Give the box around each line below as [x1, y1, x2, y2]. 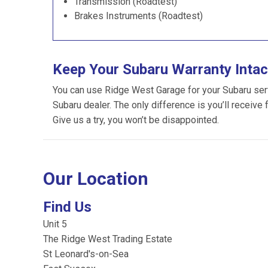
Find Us [43, 199, 92, 215]
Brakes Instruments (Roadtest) [74, 10, 203, 22]
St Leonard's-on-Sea [43, 248, 129, 260]
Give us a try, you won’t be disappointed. [53, 114, 219, 126]
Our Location [43, 168, 148, 189]
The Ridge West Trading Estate [43, 233, 172, 245]
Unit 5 [43, 218, 67, 230]
